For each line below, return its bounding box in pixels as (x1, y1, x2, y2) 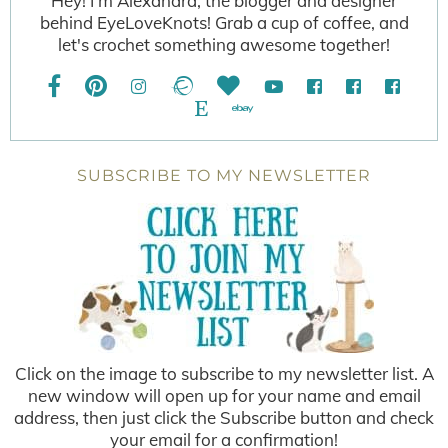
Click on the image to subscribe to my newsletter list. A (14, 362, 434, 384)
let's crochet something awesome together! (58, 33, 390, 55)
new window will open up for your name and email (27, 384, 421, 406)
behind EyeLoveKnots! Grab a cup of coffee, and (39, 11, 409, 33)
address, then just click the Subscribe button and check (14, 406, 434, 428)
